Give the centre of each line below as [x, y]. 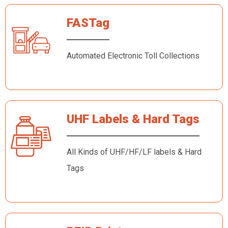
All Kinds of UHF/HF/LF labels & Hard [134, 152]
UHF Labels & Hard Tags [133, 119]
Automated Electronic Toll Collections [133, 56]
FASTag [88, 23]
